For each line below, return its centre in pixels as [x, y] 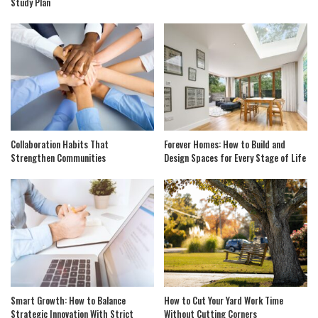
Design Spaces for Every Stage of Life [235, 158]
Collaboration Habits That [60, 144]
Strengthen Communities [58, 158]
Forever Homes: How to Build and [225, 144]
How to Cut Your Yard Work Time [224, 300]
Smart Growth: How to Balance [68, 300]
